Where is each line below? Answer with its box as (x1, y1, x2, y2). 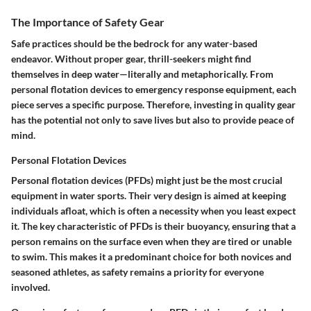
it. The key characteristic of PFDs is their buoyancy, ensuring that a (11, 220, 296, 233)
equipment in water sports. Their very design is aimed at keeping (11, 190, 286, 202)
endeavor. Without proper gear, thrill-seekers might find (11, 53, 251, 65)
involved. (11, 281, 50, 294)
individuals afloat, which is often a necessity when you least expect (11, 205, 296, 217)
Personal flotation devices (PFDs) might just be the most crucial (11, 174, 283, 187)
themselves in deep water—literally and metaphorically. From (11, 68, 274, 81)
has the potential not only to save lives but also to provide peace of (11, 114, 294, 126)
